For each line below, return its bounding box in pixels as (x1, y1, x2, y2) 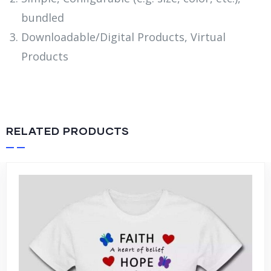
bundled (21, 10, 64, 25)
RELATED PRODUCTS (6, 124, 129, 138)
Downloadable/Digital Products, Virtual (21, 30, 226, 45)
